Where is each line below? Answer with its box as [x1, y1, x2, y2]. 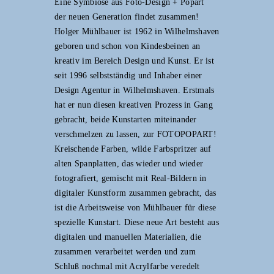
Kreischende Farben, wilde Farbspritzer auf [54, 144, 212, 154]
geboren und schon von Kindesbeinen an [54, 41, 201, 51]
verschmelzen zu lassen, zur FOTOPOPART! [54, 129, 217, 139]
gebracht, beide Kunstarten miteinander [54, 114, 197, 124]
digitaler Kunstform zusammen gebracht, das [54, 188, 217, 198]
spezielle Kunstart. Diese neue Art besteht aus [54, 217, 219, 227]
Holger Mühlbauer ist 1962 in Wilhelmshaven [54, 26, 220, 36]
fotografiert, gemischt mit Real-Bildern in [54, 173, 207, 183]
